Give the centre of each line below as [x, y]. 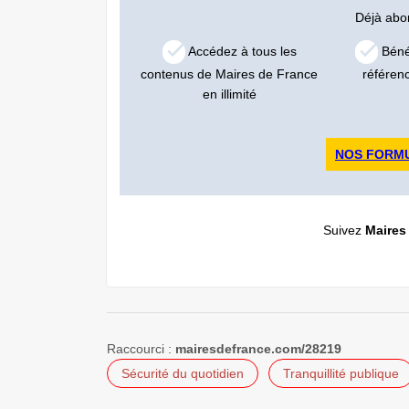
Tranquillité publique [341, 374]
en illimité [229, 94]
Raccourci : [141, 349]
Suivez [344, 231]
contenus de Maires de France [230, 74]
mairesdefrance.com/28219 [258, 349]
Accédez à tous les [241, 51]
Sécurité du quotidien [183, 374]
